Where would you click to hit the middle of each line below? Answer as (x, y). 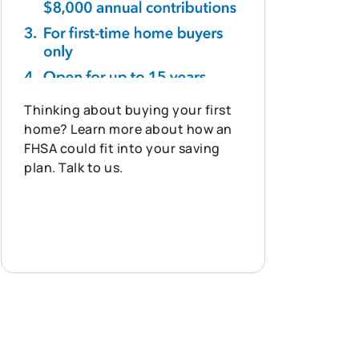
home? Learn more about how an (128, 129)
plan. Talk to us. (74, 168)
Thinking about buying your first (128, 110)
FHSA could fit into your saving (122, 149)
